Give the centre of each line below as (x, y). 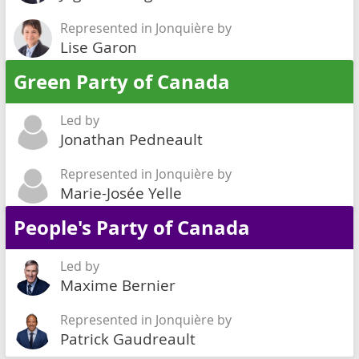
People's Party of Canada (132, 228)
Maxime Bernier (118, 285)
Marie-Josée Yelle (121, 193)
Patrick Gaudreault (128, 339)
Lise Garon (99, 47)
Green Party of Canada (122, 82)
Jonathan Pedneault (131, 139)
